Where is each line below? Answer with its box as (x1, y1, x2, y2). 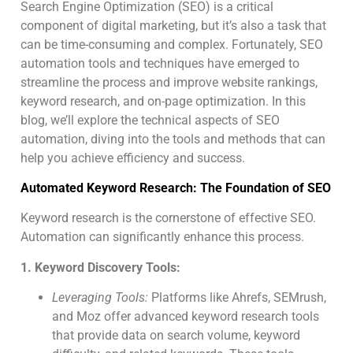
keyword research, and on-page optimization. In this (20, 93, 306, 109)
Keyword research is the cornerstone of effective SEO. (20, 210, 316, 226)
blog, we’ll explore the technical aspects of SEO (20, 112, 280, 128)
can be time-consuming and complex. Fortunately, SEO (20, 36, 323, 52)
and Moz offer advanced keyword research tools (52, 309, 319, 325)
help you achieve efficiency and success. (20, 150, 245, 165)
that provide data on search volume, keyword (52, 328, 300, 344)
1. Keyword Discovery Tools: (20, 259, 180, 275)
